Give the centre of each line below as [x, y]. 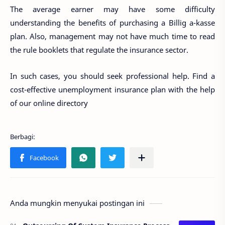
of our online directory [49, 103]
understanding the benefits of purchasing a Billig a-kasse [113, 22]
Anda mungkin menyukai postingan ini [77, 203]
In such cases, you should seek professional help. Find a [113, 76]
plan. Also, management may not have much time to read [113, 36]
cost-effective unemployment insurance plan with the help [113, 89]
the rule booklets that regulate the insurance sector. [100, 49]
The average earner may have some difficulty [113, 9]
